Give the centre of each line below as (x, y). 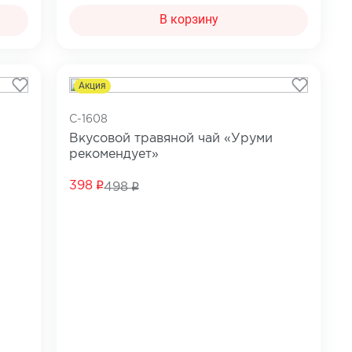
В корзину (189, 20)
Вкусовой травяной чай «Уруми (171, 138)
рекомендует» (114, 154)
